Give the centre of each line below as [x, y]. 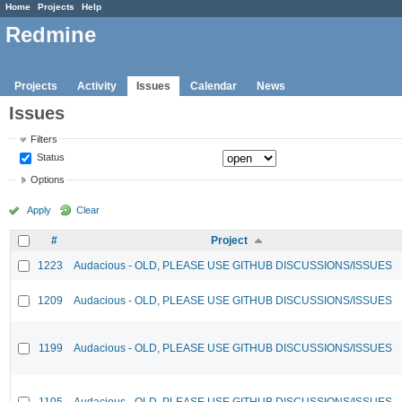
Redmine [51, 35]
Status [50, 157]
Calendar [214, 86]
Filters [44, 139]
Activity [97, 86]
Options [48, 180]
